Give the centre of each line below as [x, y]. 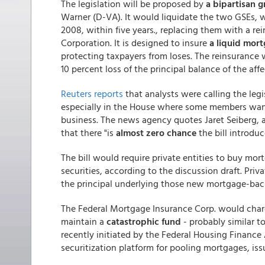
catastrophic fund [144, 221]
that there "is [88, 132]
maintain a [84, 221]
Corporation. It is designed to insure [135, 43]
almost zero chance [156, 132]
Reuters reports [92, 93]
